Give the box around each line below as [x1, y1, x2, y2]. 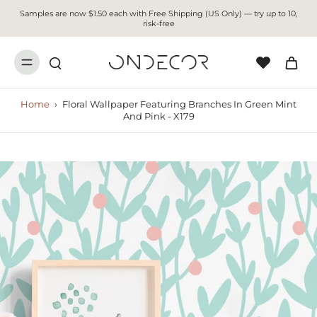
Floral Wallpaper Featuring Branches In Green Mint [62, 99, 296, 110]
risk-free [142, 18, 175, 28]
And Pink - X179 [122, 111, 195, 122]
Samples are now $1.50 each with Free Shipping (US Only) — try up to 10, [20, 8, 297, 18]
